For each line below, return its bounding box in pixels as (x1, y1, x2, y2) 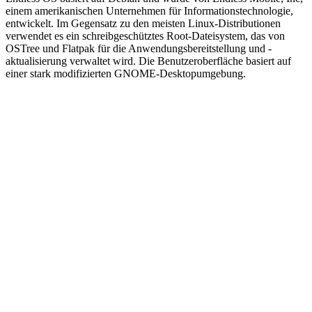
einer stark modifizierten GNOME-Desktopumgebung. (6, 67, 246, 79)
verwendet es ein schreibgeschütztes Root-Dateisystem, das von (6, 29, 285, 42)
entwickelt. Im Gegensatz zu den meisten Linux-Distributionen (6, 17, 281, 29)
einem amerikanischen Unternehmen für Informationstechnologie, (6, 4, 293, 17)
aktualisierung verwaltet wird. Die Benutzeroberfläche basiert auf (6, 54, 291, 67)
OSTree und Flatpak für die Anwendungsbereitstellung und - (6, 42, 272, 54)
